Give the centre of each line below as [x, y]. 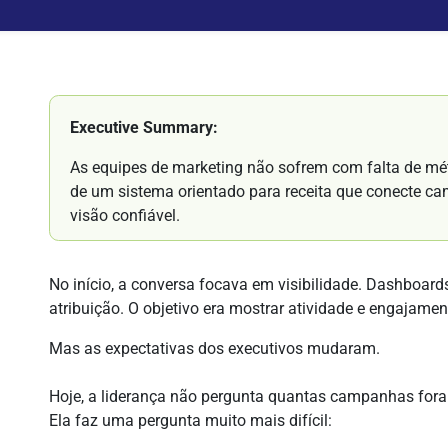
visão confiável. [125, 215]
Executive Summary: [144, 127]
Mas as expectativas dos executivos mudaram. [215, 348]
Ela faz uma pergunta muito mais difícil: [191, 420]
